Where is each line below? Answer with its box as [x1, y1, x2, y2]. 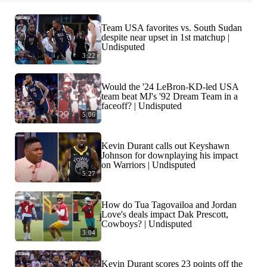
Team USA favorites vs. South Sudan [101, 23, 242, 33]
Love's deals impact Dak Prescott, [101, 209, 228, 220]
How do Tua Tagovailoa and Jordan [101, 200, 237, 210]
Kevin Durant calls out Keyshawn [101, 141, 229, 151]
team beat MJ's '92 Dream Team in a [101, 91, 238, 102]
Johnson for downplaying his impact [101, 150, 238, 161]
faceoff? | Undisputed [101, 101, 182, 111]
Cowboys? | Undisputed [101, 219, 192, 229]
